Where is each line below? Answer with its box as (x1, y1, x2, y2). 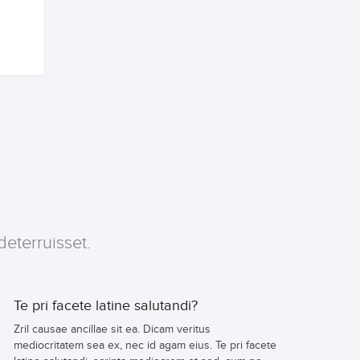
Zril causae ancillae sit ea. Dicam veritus (14, 323, 211, 337)
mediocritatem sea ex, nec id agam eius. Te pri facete (14, 339, 276, 353)
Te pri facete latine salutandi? (14, 297, 198, 315)
